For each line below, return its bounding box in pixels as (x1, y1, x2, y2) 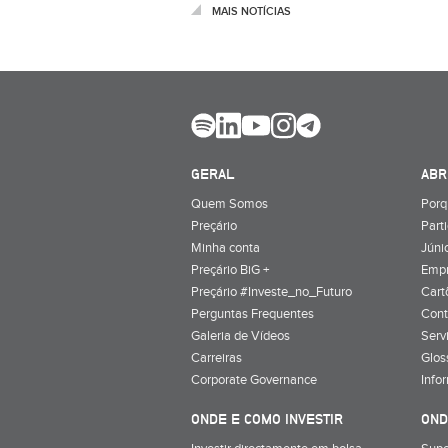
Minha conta (191, 239, 260, 256)
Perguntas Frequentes (191, 305, 314, 322)
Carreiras (191, 349, 242, 366)
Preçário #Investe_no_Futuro (191, 283, 352, 300)
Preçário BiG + (191, 261, 269, 278)
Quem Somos (191, 195, 268, 212)
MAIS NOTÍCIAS (212, 5, 291, 18)
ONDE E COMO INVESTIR (191, 410, 343, 427)
